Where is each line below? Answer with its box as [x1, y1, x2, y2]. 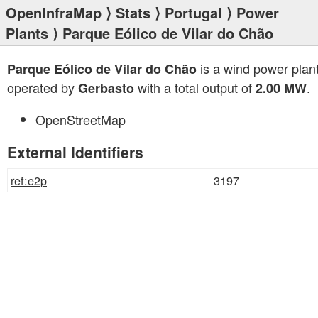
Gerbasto [78, 79, 134, 97]
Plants [6, 23, 48, 43]
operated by [7, 78, 78, 97]
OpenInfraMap [6, 2, 102, 23]
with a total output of [134, 78, 256, 97]
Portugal [165, 2, 222, 23]
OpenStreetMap [35, 110, 126, 128]
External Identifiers [7, 141, 143, 163]
